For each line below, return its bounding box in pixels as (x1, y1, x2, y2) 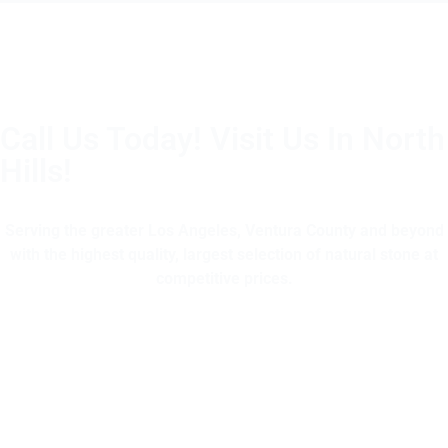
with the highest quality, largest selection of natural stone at (10, 244, 438, 264)
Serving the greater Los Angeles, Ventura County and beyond (4, 220, 444, 240)
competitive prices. (155, 268, 293, 288)
